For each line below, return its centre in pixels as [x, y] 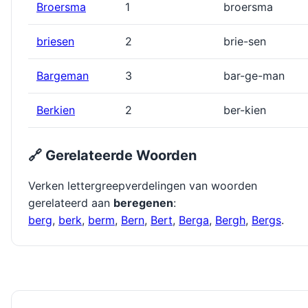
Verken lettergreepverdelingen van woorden [143, 186]
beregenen [143, 203]
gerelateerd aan [71, 203]
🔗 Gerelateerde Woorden [112, 156]
